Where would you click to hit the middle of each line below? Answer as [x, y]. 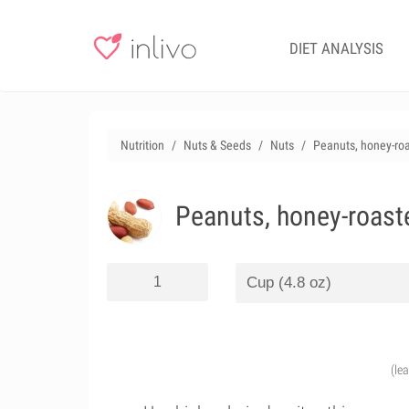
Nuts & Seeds [217, 145]
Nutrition [142, 145]
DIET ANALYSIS [336, 48]
